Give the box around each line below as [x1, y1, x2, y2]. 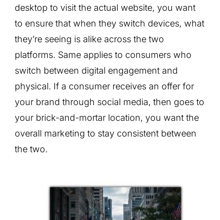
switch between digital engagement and [15, 65, 178, 76]
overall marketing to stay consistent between [15, 128, 196, 138]
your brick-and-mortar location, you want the [15, 112, 199, 123]
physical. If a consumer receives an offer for [15, 81, 194, 91]
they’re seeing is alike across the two [15, 33, 164, 44]
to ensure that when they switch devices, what [15, 18, 204, 28]
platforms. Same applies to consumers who [15, 49, 192, 60]
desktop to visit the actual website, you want [15, 2, 195, 13]
